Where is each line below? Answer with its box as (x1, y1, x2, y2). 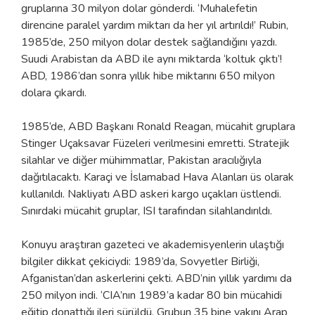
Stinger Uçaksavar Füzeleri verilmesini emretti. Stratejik (21, 135, 290, 151)
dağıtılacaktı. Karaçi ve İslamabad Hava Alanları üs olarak (21, 169, 294, 185)
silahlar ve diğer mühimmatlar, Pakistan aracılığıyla (21, 152, 262, 168)
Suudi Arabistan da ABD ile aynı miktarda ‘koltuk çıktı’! (21, 51, 282, 67)
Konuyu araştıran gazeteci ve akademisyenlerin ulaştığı (21, 236, 284, 252)
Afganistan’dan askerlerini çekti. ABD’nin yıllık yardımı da (21, 270, 292, 286)
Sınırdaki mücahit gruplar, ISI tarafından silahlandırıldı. (21, 202, 272, 219)
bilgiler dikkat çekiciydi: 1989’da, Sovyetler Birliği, (21, 253, 259, 269)
